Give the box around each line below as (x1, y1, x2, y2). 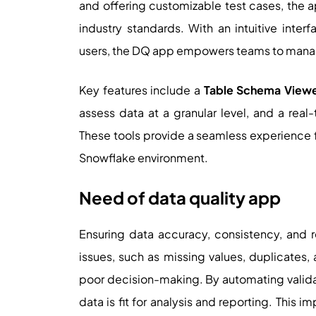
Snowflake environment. (79, 150, 208, 166)
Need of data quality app (79, 187, 281, 209)
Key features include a (79, 83, 204, 98)
